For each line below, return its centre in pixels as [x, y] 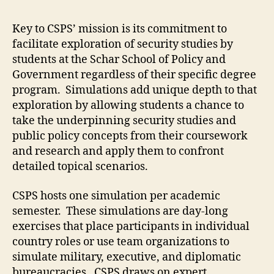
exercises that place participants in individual [131, 226]
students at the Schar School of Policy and [119, 60]
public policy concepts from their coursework [130, 136]
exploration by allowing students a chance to [128, 106]
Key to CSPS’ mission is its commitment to [120, 29]
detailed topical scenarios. [80, 167]
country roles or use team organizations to [121, 242]
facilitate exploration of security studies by [123, 45]
